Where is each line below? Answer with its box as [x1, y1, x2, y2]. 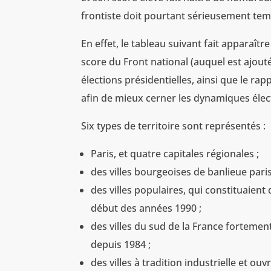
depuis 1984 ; [91, 238, 151, 252]
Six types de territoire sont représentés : [81, 119, 266, 133]
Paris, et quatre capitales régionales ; [91, 147, 260, 161]
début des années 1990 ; [91, 201, 202, 215]
